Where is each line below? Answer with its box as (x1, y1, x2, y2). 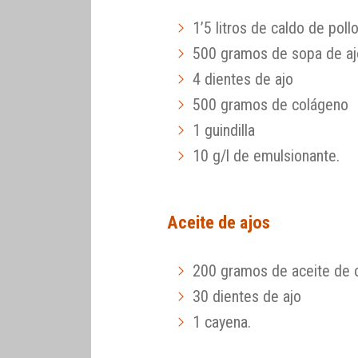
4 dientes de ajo (193, 69, 294, 89)
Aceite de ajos (167, 212, 271, 233)
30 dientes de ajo (193, 287, 302, 307)
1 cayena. (193, 312, 252, 332)
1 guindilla (193, 120, 256, 140)
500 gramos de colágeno (193, 94, 349, 114)
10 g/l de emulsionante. (193, 145, 340, 165)
